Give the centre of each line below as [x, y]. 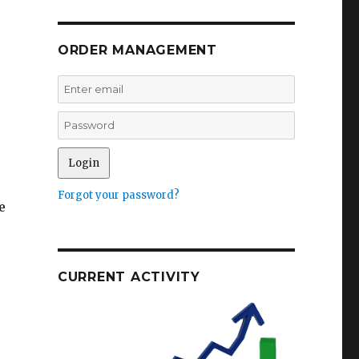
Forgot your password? [118, 195]
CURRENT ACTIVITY [129, 277]
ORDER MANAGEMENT [137, 50]
